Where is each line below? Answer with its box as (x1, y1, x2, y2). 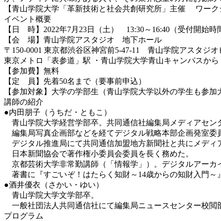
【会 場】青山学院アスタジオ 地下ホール (4, 35, 162, 44)
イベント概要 (4, 14, 51, 23)
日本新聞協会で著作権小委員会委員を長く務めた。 (4, 149, 193, 158)
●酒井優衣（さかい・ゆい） (4, 180, 104, 189)
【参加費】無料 (4, 66, 59, 75)
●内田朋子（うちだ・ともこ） (4, 108, 111, 116)
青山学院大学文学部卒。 (4, 190, 99, 199)
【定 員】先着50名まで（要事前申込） (4, 76, 146, 85)
